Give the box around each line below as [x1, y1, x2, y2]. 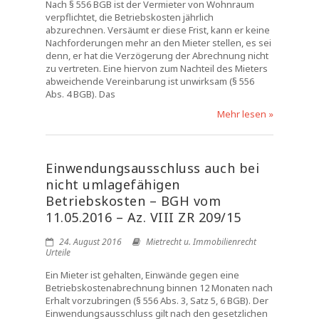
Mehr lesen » [217, 108, 273, 120]
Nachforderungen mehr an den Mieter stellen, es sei [46, 36, 271, 49]
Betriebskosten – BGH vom [46, 192, 221, 209]
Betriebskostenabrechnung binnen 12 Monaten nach [46, 281, 273, 294]
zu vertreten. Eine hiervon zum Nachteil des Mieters [46, 62, 268, 75]
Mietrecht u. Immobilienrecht [146, 236, 256, 248]
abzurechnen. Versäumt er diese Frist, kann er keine [46, 23, 270, 36]
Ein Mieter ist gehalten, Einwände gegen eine [46, 268, 239, 281]
